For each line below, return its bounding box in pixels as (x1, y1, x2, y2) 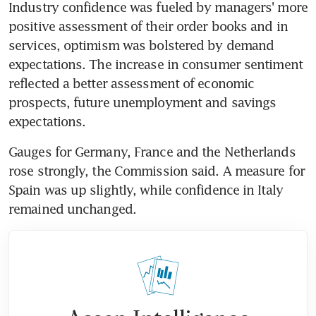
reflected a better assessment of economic (8, 75, 255, 91)
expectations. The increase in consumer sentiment (8, 56, 303, 72)
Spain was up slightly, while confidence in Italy (8, 181, 283, 197)
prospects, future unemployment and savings (8, 94, 276, 110)
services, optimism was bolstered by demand (8, 37, 274, 53)
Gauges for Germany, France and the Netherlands (8, 143, 296, 159)
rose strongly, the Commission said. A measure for (8, 162, 305, 178)
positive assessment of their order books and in (8, 18, 288, 34)
